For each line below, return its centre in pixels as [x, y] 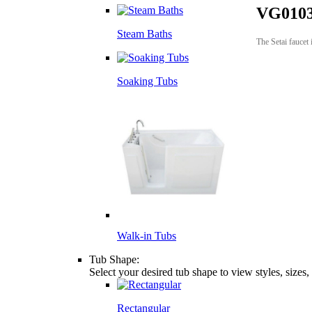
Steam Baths [145, 34]
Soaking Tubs [147, 81]
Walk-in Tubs [147, 236]
